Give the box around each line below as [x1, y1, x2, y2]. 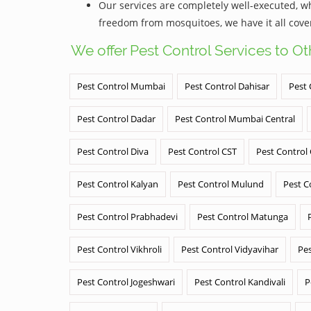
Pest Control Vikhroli [77, 243, 162, 255]
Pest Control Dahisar [185, 80, 269, 92]
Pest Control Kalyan [77, 178, 158, 190]
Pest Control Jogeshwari [77, 276, 175, 288]
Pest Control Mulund [178, 178, 264, 190]
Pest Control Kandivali [194, 276, 285, 288]
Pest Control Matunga [197, 210, 288, 223]
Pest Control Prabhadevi [77, 210, 178, 223]
